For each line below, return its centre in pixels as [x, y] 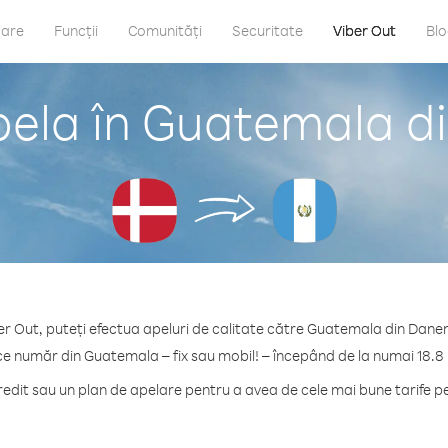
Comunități [165, 30]
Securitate [267, 30]
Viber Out [364, 30]
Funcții [76, 30]
